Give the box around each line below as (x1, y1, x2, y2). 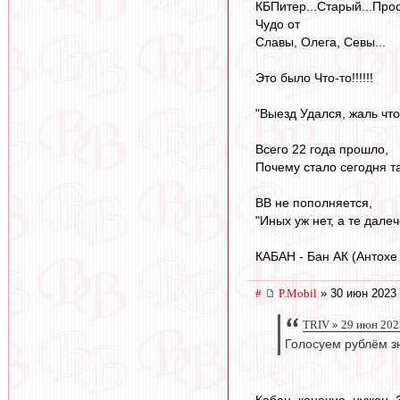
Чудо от (255, 17, 300, 32)
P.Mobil (279, 287, 317, 301)
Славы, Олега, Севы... (255, 35, 386, 50)
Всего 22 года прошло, (255, 142, 388, 157)
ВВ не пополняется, (255, 196, 372, 211)
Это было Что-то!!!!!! (255, 71, 373, 86)
